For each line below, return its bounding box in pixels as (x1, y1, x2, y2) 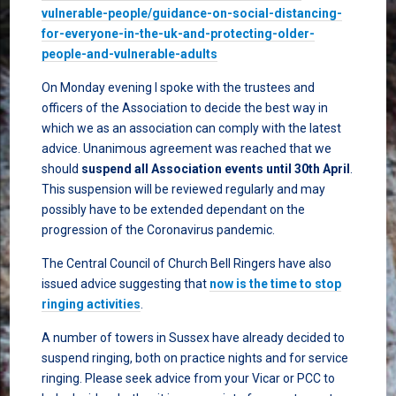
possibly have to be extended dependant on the (41, 202, 305, 217)
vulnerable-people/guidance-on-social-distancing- (41, 6, 342, 21)
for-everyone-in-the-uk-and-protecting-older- (41, 27, 315, 42)
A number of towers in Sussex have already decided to (41, 331, 345, 346)
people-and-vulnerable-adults (41, 47, 217, 62)
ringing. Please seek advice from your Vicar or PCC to (41, 371, 335, 386)
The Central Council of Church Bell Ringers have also (41, 256, 331, 271)
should (41, 162, 81, 177)
